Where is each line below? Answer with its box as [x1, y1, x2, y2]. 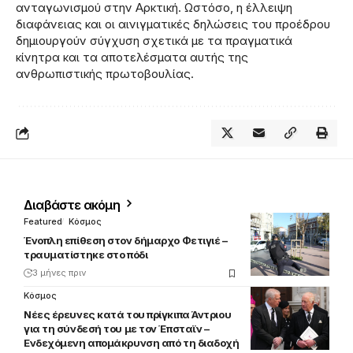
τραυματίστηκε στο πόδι [24, 248, 148, 262]
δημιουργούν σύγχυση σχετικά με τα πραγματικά [16, 33, 292, 49]
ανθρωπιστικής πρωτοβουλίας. [16, 66, 194, 82]
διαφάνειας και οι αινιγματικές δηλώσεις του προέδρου [16, 17, 330, 32]
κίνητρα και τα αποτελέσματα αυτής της [16, 50, 248, 65]
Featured [24, 216, 62, 228]
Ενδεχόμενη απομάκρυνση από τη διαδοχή [24, 336, 240, 350]
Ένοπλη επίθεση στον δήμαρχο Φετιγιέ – [24, 234, 228, 247]
